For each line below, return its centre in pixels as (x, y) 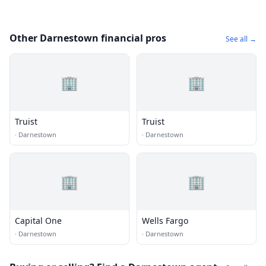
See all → (241, 39)
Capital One (38, 221)
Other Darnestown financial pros (88, 38)
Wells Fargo (165, 221)
